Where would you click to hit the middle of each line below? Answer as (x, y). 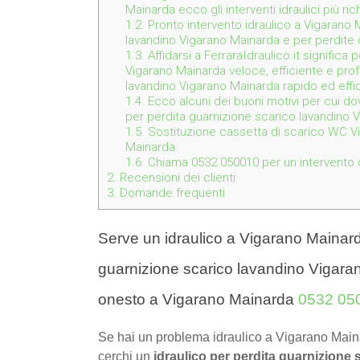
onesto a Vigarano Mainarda (198, 300)
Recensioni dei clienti (176, 178)
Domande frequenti (171, 193)
